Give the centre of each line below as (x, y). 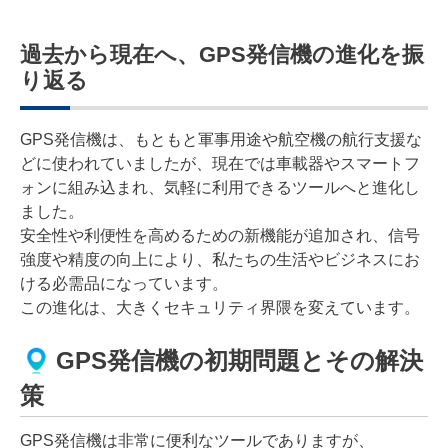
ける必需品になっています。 (124, 283)
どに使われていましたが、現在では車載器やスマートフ (220, 163)
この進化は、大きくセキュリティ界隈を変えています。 (220, 307)
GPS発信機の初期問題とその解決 (239, 361)
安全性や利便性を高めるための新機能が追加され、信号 (220, 235)
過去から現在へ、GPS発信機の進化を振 (222, 54)
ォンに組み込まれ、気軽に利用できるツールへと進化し (220, 187)
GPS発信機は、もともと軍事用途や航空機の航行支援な (221, 139)
